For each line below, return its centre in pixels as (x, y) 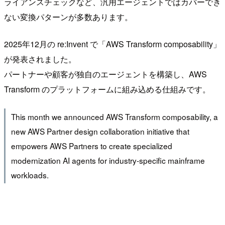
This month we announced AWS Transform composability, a (114, 116)
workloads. (30, 175)
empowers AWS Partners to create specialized (91, 145)
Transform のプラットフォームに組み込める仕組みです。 (107, 89)
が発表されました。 (40, 59)
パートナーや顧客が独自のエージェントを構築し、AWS (105, 74)
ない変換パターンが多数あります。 (68, 17)
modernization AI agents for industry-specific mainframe (108, 160)
